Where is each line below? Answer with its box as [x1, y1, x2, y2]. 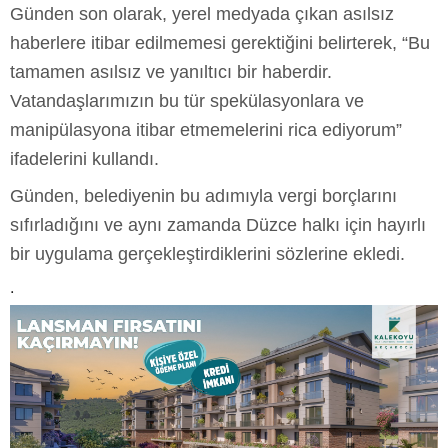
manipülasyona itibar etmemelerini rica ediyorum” [10, 119, 402, 140]
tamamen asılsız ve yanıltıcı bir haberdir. [10, 61, 332, 82]
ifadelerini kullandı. [10, 148, 159, 169]
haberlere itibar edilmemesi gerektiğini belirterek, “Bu [10, 32, 430, 53]
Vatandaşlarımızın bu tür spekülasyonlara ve [10, 90, 364, 111]
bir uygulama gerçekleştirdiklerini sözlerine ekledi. [10, 243, 405, 264]
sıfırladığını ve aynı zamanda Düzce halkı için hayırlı [10, 214, 426, 235]
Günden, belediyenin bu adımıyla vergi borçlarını [10, 185, 397, 206]
